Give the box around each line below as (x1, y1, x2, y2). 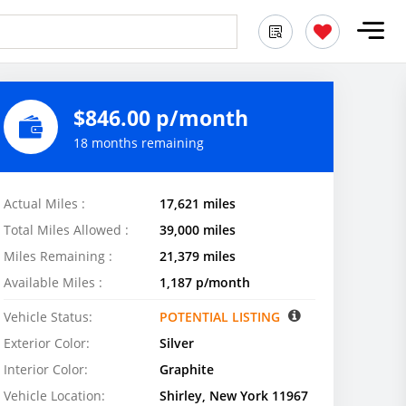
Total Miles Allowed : (4, 221, 129, 238)
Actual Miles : (4, 195, 85, 212)
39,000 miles (159, 221, 236, 238)
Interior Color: (4, 361, 88, 378)
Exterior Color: (4, 334, 90, 352)
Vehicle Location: (4, 387, 105, 404)
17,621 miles (159, 195, 236, 212)
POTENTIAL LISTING (159, 308, 284, 325)
